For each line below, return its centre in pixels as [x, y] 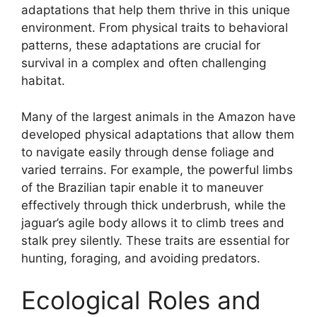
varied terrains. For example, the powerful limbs [157, 169]
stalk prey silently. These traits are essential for [155, 240]
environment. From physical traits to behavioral [155, 28]
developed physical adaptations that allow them [158, 134]
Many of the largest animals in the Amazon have [158, 116]
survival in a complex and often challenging [144, 63]
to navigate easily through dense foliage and [148, 152]
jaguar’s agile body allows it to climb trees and [153, 223]
